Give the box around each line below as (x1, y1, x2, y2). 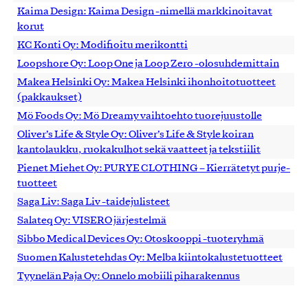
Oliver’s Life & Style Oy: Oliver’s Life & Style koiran (17, 129, 254, 140)
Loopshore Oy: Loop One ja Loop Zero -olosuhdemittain (17, 58, 279, 69)
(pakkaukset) (17, 92, 82, 102)
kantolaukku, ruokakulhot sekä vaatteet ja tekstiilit (17, 144, 261, 155)
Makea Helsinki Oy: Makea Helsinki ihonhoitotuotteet (17, 77, 276, 87)
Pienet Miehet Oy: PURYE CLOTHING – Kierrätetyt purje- (17, 163, 290, 173)
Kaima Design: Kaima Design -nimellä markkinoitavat (17, 6, 272, 16)
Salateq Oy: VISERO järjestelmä (17, 215, 166, 225)
